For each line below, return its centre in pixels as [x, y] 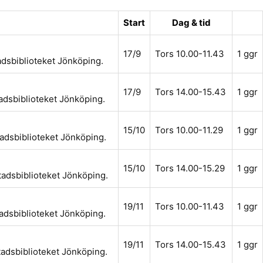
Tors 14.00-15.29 [190, 168]
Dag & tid [191, 22]
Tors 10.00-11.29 [189, 130]
